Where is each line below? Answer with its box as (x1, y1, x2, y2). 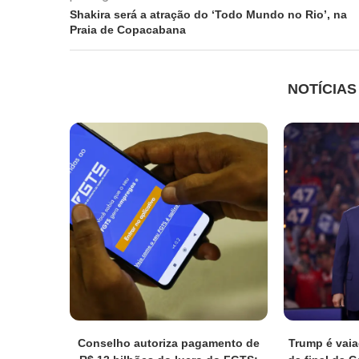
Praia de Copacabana (70, 23, 186, 37)
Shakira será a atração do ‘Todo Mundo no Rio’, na (70, 8, 347, 22)
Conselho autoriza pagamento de (77, 336, 260, 349)
